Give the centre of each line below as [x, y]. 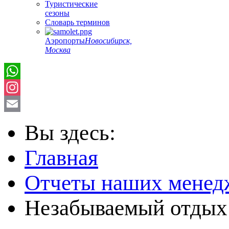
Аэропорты [65, 41]
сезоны [57, 13]
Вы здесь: [76, 133]
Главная [61, 158]
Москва [58, 50]
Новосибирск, [108, 41]
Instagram [20, 104]
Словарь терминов [77, 22]
